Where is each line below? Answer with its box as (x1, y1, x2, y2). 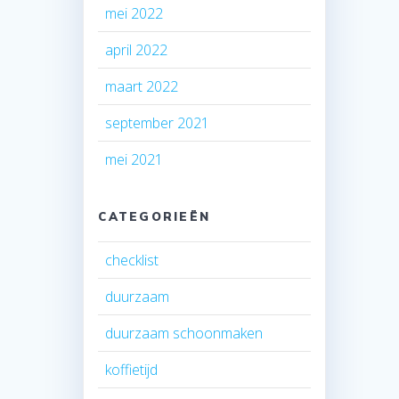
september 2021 (105, 112, 210, 133)
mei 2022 (105, 3, 164, 23)
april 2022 (105, 39, 168, 60)
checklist (105, 249, 159, 270)
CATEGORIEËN (98, 208, 211, 224)
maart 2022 (105, 76, 179, 96)
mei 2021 (105, 149, 164, 169)
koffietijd (105, 359, 159, 379)
